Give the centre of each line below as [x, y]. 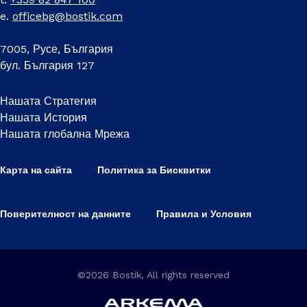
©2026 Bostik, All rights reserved [153, 274]
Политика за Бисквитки [154, 170]
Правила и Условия [204, 213]
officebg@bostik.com [67, 16]
